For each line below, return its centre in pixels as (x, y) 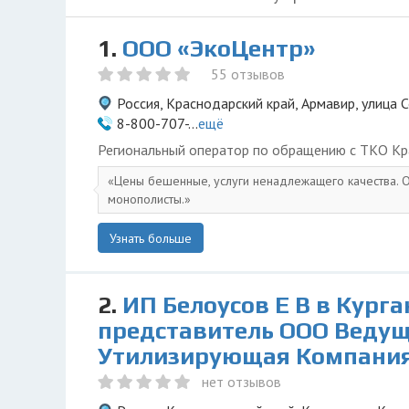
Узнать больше (151, 238)
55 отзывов (248, 74)
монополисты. (146, 199)
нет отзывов (241, 382)
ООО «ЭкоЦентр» (219, 48)
